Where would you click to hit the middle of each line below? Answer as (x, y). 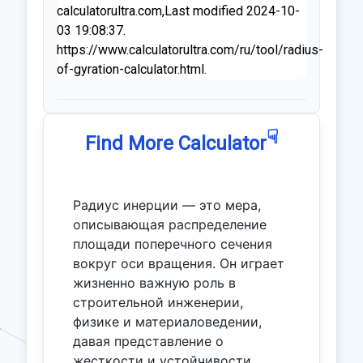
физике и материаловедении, (167, 322)
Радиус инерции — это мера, (167, 205)
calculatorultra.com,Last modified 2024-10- (178, 11)
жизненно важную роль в (154, 283)
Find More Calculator (175, 143)
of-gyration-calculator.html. (132, 69)
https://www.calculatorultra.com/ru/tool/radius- (190, 50)
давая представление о (148, 341)
